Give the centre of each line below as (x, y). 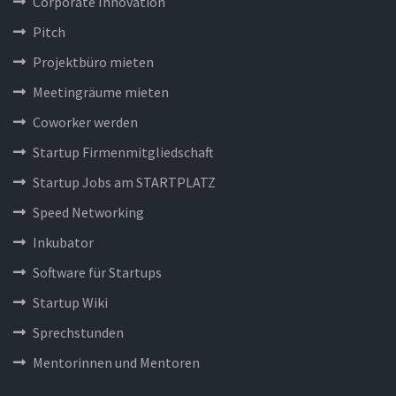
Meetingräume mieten (101, 91)
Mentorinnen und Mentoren (116, 362)
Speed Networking (88, 212)
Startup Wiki (70, 302)
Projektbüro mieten (93, 61)
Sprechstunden (78, 332)
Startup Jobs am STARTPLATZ (124, 182)
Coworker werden (85, 122)
